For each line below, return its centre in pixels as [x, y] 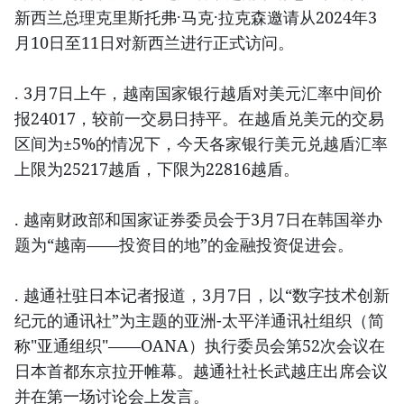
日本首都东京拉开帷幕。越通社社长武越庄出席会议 [201, 370]
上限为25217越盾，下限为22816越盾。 [157, 168]
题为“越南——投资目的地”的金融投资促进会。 [184, 244]
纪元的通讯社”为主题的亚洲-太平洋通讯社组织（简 [199, 320]
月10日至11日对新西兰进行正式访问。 [154, 42]
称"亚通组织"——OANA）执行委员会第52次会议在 [200, 345]
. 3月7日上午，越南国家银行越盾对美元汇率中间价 [198, 92]
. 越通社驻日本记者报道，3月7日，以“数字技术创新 [202, 294]
